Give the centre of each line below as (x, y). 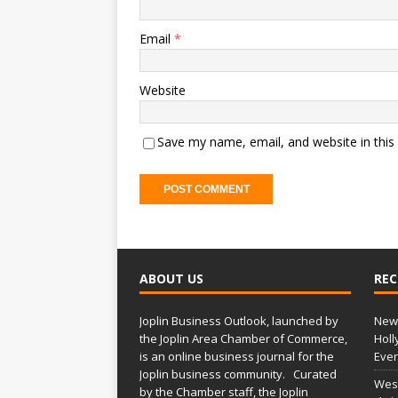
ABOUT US (171, 279)
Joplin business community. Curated (238, 374)
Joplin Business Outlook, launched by (239, 321)
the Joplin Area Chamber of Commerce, (243, 338)
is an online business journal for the (237, 356)
